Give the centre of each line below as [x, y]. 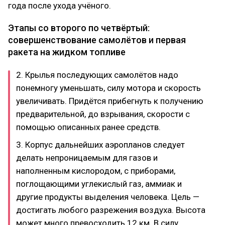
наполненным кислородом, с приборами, [96, 171]
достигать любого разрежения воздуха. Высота [111, 210]
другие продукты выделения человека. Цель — [108, 197]
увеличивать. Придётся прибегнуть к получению [110, 101]
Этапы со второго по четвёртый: [79, 28]
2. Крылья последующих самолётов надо [97, 75]
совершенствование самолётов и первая [97, 40]
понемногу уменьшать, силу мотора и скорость [108, 88]
